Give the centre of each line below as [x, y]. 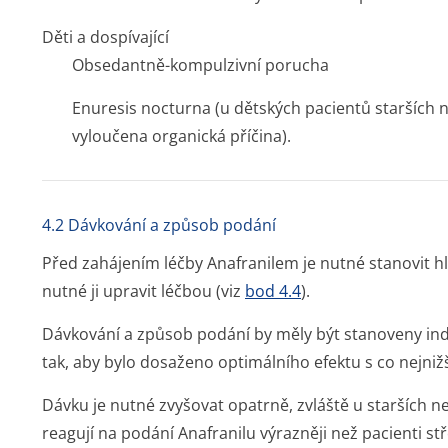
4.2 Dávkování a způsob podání [159, 225]
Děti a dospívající [105, 37]
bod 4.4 [273, 291]
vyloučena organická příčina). [181, 136]
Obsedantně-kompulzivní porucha [200, 65]
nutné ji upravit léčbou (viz [143, 291]
